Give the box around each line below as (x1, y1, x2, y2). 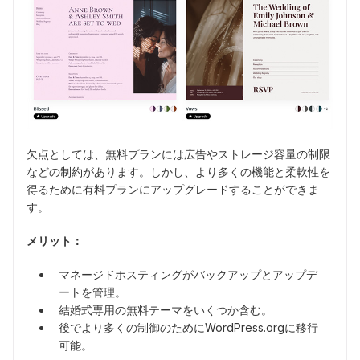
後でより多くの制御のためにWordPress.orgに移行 (59, 321, 318, 335)
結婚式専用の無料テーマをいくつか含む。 (59, 303, 272, 317)
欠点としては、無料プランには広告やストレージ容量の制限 (27, 147, 330, 162)
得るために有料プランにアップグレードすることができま (27, 182, 319, 197)
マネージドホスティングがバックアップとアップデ (59, 268, 317, 282)
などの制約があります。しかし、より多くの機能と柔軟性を (27, 165, 330, 179)
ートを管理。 (59, 285, 126, 300)
